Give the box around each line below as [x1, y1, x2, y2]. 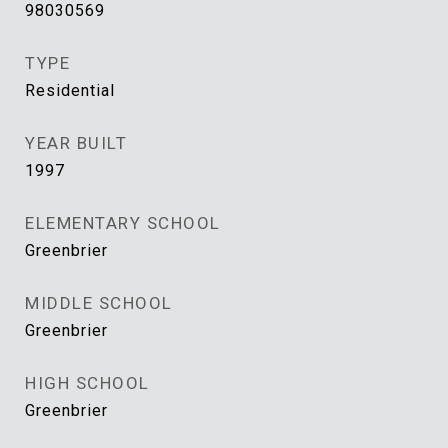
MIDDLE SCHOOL [25, 293, 173, 313]
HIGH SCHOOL [25, 373, 150, 393]
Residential [25, 81, 115, 100]
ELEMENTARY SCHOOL [25, 213, 221, 233]
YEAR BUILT [25, 133, 127, 153]
